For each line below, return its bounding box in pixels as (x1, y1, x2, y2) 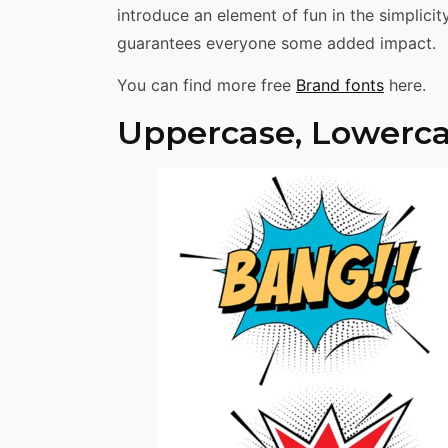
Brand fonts (296, 75, 384, 96)
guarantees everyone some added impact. (117, 33, 436, 54)
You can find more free (117, 75, 296, 96)
